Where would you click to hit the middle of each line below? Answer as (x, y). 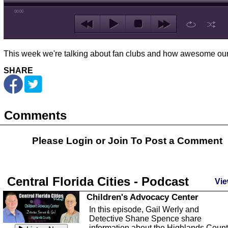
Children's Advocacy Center (142, 197)
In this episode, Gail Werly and (144, 209)
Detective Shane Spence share (145, 219)
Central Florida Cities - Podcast (98, 181)
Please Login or (70, 141)
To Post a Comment (175, 141)
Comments (35, 115)
